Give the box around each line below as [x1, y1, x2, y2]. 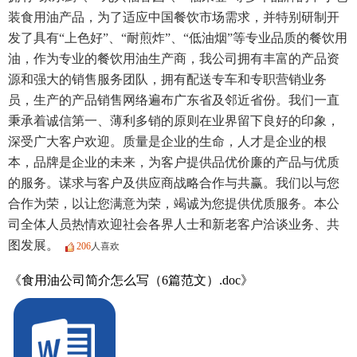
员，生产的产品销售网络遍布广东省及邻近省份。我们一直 [8, 93, 339, 107]
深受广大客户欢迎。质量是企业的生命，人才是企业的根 [8, 135, 327, 148]
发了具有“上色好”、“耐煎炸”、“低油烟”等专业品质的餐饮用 [8, 31, 347, 45]
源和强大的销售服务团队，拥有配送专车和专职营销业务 [8, 73, 327, 86]
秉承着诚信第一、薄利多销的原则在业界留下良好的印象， [8, 114, 339, 127]
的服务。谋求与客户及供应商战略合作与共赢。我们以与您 [8, 176, 339, 190]
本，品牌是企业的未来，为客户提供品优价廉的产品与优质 [8, 155, 339, 169]
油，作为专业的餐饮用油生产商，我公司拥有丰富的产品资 [8, 52, 339, 65]
